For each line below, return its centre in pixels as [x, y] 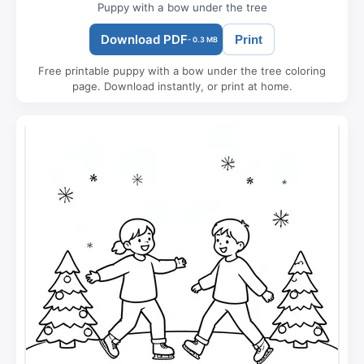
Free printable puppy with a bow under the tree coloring [182, 70]
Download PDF [144, 39]
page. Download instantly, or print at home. [182, 86]
